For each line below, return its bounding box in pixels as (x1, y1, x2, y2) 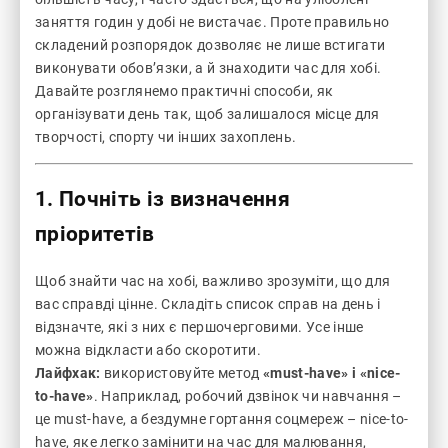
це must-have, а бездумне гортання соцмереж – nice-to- (35, 410, 409, 427)
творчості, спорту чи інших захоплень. (35, 129, 297, 145)
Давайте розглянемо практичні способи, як (35, 83, 334, 99)
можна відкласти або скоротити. (35, 341, 261, 358)
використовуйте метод (100, 364, 264, 381)
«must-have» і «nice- (263, 364, 401, 381)
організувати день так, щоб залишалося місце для (35, 106, 380, 122)
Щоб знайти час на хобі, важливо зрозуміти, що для (35, 272, 391, 289)
